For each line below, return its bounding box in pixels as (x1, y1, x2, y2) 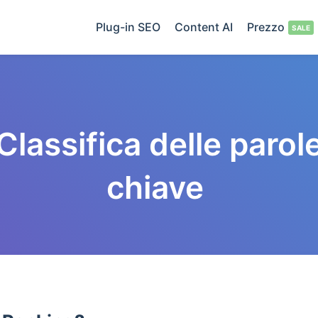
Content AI (175, 20, 233, 34)
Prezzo (247, 20, 285, 34)
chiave (106, 168, 212, 207)
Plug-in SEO (96, 20, 160, 34)
